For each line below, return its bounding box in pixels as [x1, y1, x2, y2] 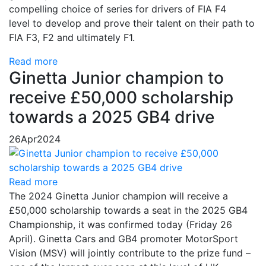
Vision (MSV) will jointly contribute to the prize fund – [9, 247, 251, 259]
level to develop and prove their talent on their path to [9, 17, 255, 29]
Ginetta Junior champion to [9, 68, 224, 88]
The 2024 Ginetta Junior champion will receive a [9, 190, 228, 202]
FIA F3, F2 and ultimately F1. [9, 31, 135, 43]
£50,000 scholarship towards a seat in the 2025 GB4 [9, 204, 248, 216]
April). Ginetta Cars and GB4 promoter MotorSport [9, 233, 238, 245]
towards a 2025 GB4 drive [9, 107, 214, 127]
